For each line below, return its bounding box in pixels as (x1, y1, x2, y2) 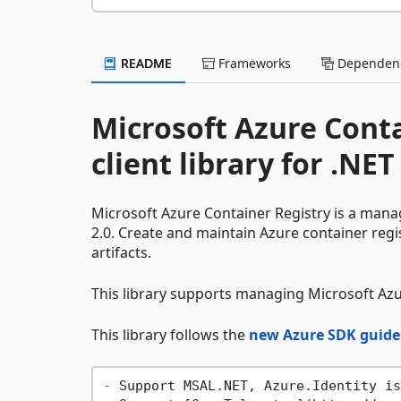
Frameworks (215, 54, 291, 72)
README (117, 54, 172, 72)
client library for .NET (91, 143, 395, 183)
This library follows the (91, 324, 249, 345)
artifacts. (91, 242, 151, 262)
